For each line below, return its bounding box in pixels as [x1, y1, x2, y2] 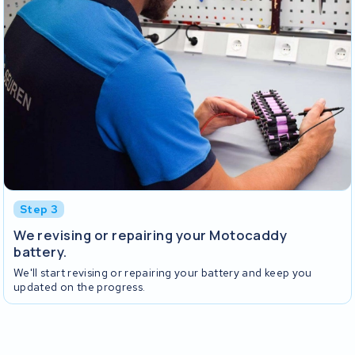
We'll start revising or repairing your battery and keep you [13, 265, 312, 281]
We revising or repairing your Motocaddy [13, 225, 288, 244]
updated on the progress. [13, 280, 146, 295]
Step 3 [20, 201, 59, 216]
